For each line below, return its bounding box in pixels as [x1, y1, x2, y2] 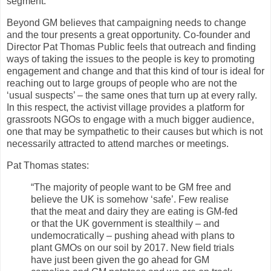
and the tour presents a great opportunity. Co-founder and [7, 29, 250, 40]
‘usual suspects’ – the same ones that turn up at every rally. [7, 90, 257, 100]
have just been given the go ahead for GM [31, 254, 209, 265]
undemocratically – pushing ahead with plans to [31, 230, 235, 241]
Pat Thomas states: [7, 160, 89, 171]
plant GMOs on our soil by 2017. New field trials [31, 242, 234, 253]
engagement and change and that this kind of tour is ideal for [7, 65, 264, 76]
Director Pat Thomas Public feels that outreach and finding [7, 41, 256, 52]
